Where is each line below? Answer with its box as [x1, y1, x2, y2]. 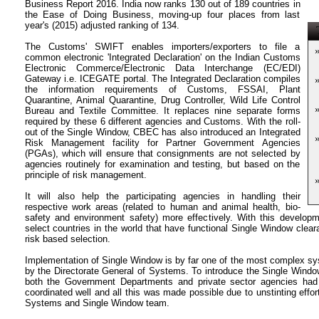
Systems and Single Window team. [24, 298, 169, 308]
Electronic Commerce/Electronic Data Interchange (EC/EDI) [24, 63, 300, 73]
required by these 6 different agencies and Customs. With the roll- [24, 116, 300, 127]
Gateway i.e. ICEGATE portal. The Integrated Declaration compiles [24, 73, 300, 84]
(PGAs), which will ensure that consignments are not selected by [24, 148, 300, 159]
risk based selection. [24, 234, 110, 244]
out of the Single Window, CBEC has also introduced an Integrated [24, 127, 300, 137]
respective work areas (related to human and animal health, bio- [24, 202, 300, 212]
